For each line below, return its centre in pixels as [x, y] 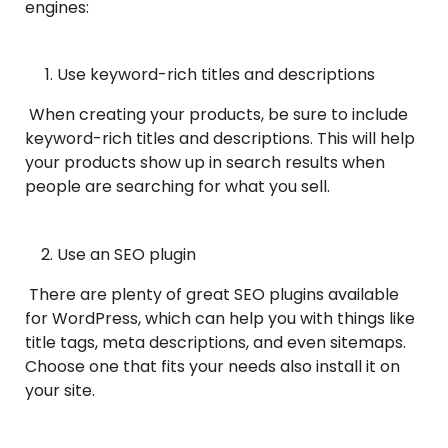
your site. [60, 390]
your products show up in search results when [205, 163]
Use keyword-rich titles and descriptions [216, 75]
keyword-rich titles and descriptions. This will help [220, 139]
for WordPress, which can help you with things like [220, 318]
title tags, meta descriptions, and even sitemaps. [215, 342]
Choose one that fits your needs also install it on [212, 366]
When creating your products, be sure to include [216, 115]
